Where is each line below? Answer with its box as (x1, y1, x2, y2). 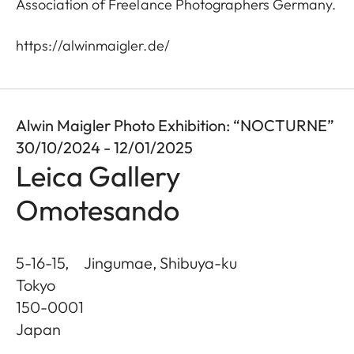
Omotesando (16, 191, 179, 228)
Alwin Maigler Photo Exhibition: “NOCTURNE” (16, 115, 334, 135)
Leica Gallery (16, 157, 181, 194)
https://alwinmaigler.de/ (16, 36, 170, 55)
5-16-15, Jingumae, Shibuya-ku (16, 252, 237, 273)
